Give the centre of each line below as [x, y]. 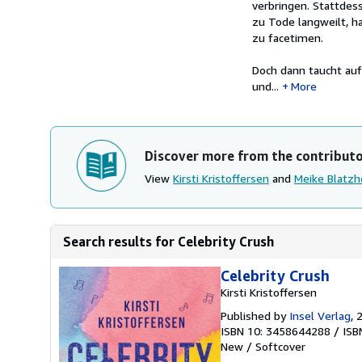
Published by [255, 316]
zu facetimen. [288, 38]
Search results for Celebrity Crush [168, 242]
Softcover [280, 346]
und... [265, 86]
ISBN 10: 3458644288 [276, 331]
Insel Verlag [320, 316]
